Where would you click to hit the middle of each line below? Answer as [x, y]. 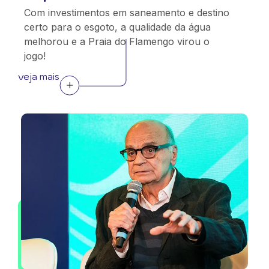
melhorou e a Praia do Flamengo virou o [117, 41]
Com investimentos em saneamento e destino [127, 13]
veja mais [39, 76]
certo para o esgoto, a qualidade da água [117, 27]
